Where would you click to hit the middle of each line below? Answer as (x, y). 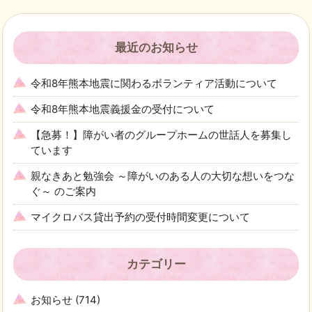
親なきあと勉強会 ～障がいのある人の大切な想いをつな (163, 176)
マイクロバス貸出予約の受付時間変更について (141, 217)
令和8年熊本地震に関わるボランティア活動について (154, 84)
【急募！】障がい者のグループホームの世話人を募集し (162, 135)
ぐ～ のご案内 (64, 192)
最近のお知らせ (156, 48)
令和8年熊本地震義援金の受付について (123, 109)
